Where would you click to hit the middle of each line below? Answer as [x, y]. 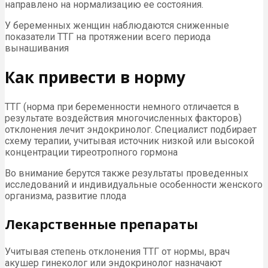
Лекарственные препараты [101, 223]
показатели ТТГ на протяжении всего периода [108, 36]
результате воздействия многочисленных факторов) [123, 118]
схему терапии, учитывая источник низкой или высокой [130, 141]
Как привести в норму [95, 77]
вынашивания [37, 48]
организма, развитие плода [66, 196]
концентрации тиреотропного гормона [91, 152]
